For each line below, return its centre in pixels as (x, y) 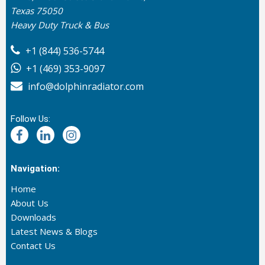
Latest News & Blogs (54, 232)
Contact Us (33, 246)
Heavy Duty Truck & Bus (59, 25)
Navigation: (35, 169)
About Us (29, 203)
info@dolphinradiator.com (84, 87)
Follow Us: (30, 119)
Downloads (33, 217)
